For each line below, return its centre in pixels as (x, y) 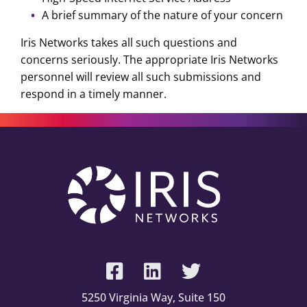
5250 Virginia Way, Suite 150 (153, 298)
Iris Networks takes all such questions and (128, 43)
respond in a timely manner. (93, 94)
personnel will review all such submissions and (140, 77)
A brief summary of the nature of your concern (162, 15)
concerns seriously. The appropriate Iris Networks (149, 60)
